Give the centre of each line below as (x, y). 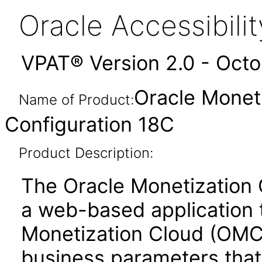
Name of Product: (76, 100)
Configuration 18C (89, 124)
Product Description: (86, 153)
